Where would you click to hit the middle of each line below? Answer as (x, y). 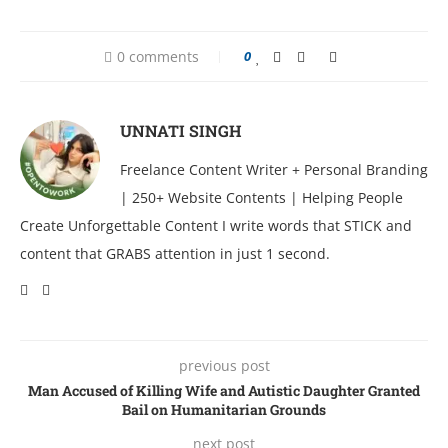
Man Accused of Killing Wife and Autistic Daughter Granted (224, 390)
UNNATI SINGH (181, 130)
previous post (224, 365)
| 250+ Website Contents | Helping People (261, 197)
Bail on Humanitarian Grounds (224, 409)
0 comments (157, 56)
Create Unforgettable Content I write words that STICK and (216, 225)
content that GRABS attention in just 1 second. (175, 253)
